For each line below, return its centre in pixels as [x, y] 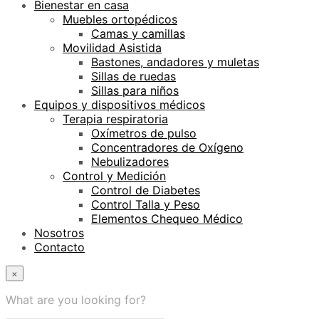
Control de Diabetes [146, 190]
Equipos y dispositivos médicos [120, 105]
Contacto [59, 247]
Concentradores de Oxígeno [167, 148]
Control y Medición [114, 176]
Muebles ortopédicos [120, 20]
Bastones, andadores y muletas [175, 62]
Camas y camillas [138, 34]
